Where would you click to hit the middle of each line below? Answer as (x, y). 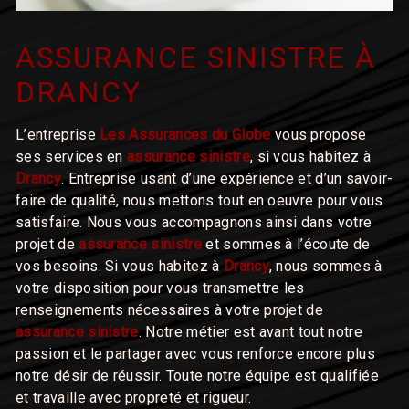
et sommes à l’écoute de (286, 245)
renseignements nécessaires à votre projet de (170, 310)
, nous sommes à (325, 267)
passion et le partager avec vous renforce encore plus (195, 354)
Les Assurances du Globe (185, 135)
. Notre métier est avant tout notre (250, 332)
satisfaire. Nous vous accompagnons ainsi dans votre (194, 223)
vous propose (319, 135)
